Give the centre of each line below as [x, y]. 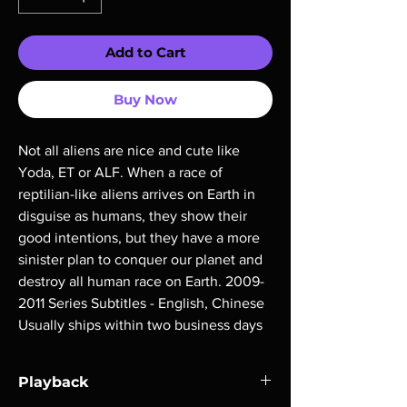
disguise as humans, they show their [133, 216]
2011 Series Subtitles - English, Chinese [141, 303]
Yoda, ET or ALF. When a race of [120, 172]
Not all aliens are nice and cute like [129, 150]
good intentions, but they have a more [139, 238]
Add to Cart [145, 52]
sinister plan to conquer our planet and [140, 259]
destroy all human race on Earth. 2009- [141, 281]
